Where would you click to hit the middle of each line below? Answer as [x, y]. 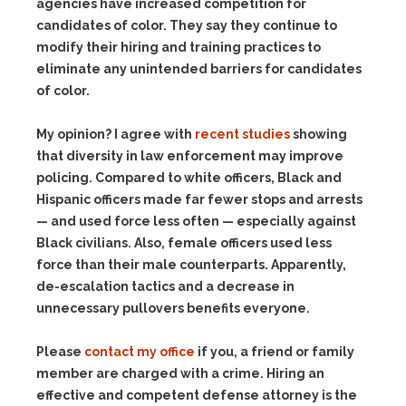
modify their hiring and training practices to [179, 47]
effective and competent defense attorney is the [197, 395]
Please [60, 352]
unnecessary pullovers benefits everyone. [173, 308]
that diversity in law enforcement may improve [190, 156]
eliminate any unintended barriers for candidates [199, 69]
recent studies [244, 134]
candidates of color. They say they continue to [187, 25]
